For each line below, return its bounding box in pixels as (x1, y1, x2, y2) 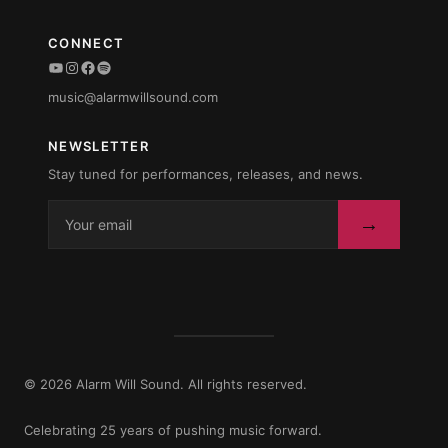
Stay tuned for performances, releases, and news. (48, 165, 363, 182)
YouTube (47, 56, 112, 77)
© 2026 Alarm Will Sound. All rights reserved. (24, 375, 307, 392)
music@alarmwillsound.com (48, 89, 218, 106)
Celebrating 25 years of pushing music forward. (24, 421, 322, 438)
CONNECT (48, 34, 125, 51)
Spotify (95, 56, 150, 77)
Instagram (63, 56, 138, 77)
